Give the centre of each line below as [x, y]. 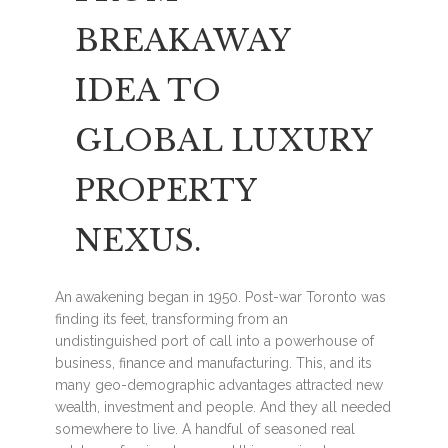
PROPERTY [165, 190]
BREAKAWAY [182, 40]
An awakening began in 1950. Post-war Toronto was [220, 296]
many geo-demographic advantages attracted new [219, 384]
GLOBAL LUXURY [223, 140]
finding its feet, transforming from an [171, 318]
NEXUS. [138, 240]
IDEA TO [148, 90]
